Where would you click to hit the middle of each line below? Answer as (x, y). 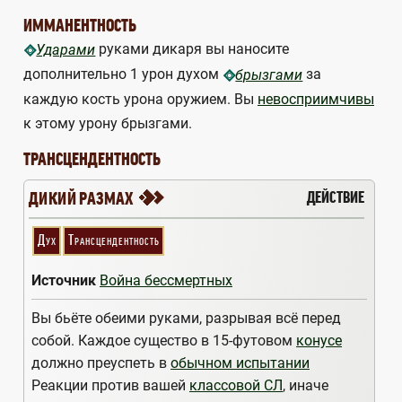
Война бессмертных (166, 280)
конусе (319, 340)
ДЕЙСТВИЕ (336, 198)
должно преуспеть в (101, 363)
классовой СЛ (236, 385)
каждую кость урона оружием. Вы (140, 99)
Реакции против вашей (110, 385)
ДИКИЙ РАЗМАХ (83, 199)
